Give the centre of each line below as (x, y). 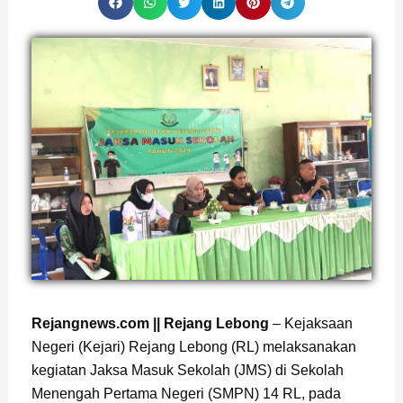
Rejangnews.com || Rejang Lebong (150, 324)
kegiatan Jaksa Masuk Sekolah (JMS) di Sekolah (187, 371)
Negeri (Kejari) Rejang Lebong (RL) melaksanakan (193, 347)
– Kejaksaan (310, 324)
